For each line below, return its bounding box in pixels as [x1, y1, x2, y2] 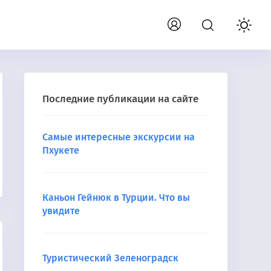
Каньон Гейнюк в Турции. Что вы [42, 192, 190, 203]
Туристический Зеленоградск [42, 252, 178, 264]
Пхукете [42, 145, 79, 156]
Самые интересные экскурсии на [42, 131, 195, 143]
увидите [42, 205, 80, 217]
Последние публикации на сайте [42, 93, 198, 105]
